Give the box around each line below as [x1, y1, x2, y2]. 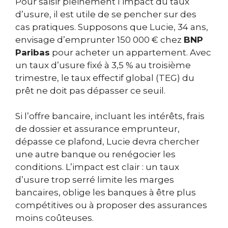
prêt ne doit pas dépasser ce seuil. [15, 85, 165, 96]
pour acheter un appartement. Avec [50, 47, 211, 58]
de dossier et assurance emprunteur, [15, 124, 180, 134]
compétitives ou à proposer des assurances [15, 200, 207, 211]
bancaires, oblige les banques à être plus [15, 187, 196, 198]
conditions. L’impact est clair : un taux [15, 162, 179, 173]
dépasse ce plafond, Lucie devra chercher [15, 136, 199, 147]
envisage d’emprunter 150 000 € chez [15, 34, 184, 45]
